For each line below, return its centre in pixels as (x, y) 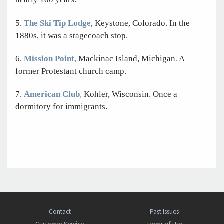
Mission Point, (50, 58)
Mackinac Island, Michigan (127, 58)
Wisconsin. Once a (145, 94)
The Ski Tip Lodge (57, 23)
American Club (52, 94)
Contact (60, 212)
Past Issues (164, 212)
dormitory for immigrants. (61, 107)
